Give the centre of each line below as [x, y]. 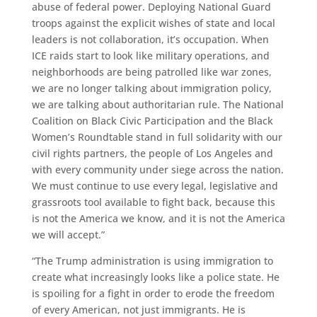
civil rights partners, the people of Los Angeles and [152, 153]
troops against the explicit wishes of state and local [153, 23]
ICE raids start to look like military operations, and [150, 55]
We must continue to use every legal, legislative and [155, 185]
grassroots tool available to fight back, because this [153, 202]
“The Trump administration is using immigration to [152, 260]
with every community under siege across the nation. [157, 169]
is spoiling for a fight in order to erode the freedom [153, 293]
